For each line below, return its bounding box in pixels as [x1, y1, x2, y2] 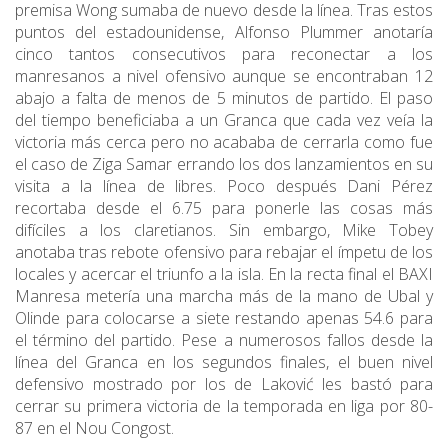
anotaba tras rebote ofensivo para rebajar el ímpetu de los [15, 241, 433, 264]
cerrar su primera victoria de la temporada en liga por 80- [15, 395, 433, 418]
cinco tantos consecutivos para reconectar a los [15, 43, 433, 66]
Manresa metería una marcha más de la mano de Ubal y [15, 285, 433, 308]
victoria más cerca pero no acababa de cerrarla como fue [15, 131, 433, 154]
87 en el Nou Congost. [15, 417, 178, 440]
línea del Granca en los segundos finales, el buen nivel [15, 351, 433, 374]
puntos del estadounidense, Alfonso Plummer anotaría [15, 21, 433, 44]
